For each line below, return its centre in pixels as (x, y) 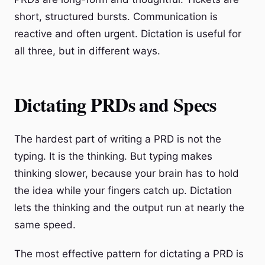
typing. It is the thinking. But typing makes (113, 156)
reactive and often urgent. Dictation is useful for (128, 34)
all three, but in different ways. (87, 51)
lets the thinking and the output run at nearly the (129, 208)
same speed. (45, 225)
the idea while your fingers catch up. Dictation (123, 190)
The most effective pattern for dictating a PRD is (129, 254)
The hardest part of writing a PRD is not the (118, 139)
